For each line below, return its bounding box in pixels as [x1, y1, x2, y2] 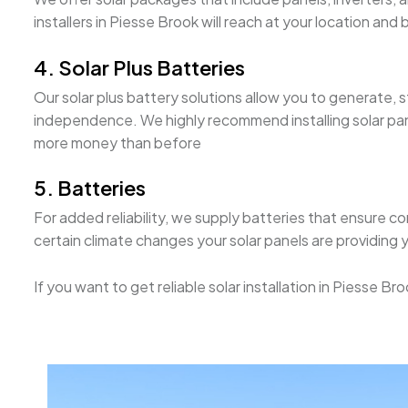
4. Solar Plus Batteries [34, 54, 245, 80]
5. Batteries [34, 175, 146, 201]
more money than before [34, 132, 201, 152]
